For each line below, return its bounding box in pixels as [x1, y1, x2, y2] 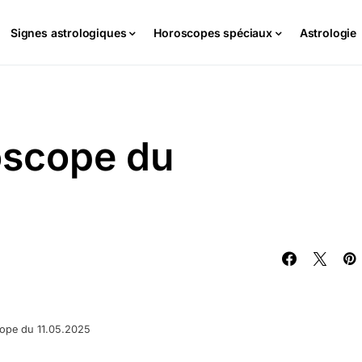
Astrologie [299, 25, 357, 40]
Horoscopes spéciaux [154, 25, 272, 40]
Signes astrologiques [10, 25, 127, 40]
